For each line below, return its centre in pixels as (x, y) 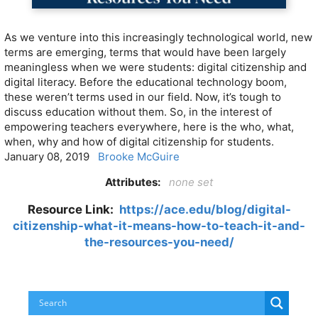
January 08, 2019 (51, 157)
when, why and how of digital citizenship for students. (141, 142)
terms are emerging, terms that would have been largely (145, 53)
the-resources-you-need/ (159, 242)
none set (191, 182)
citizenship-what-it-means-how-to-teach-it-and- (159, 225)
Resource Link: (73, 209)
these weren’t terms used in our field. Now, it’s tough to (143, 97)
